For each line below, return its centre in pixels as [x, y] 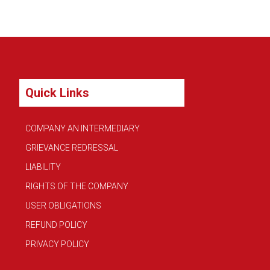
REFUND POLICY [56, 225]
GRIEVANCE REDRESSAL [71, 148]
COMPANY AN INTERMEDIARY [82, 129]
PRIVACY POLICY [57, 244]
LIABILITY [43, 167]
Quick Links [57, 93]
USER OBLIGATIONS [63, 206]
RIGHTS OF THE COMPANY [77, 187]
